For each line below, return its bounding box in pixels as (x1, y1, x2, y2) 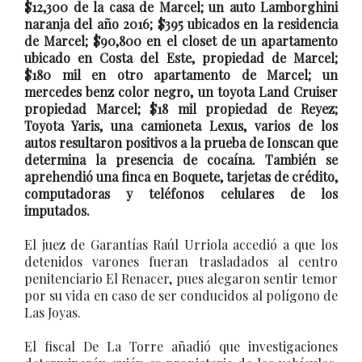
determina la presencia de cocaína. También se (24, 151, 338, 168)
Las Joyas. (24, 304, 81, 321)
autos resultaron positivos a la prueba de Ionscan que (24, 134, 338, 151)
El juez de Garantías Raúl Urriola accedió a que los (24, 236, 338, 253)
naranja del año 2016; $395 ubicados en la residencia (24, 15, 338, 32)
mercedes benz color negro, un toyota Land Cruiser (24, 83, 338, 100)
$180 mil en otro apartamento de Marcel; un (24, 66, 338, 83)
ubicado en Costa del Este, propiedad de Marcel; (24, 49, 338, 66)
